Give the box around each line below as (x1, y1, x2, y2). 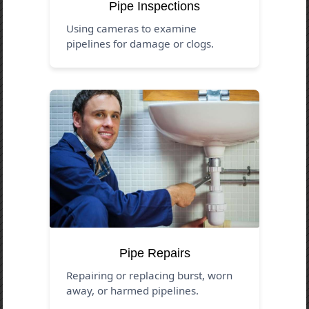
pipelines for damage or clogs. (66, 36, 215, 50)
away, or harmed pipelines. (66, 283, 199, 297)
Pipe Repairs (119, 246, 190, 260)
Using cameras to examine (66, 21, 197, 35)
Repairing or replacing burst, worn (66, 268, 233, 282)
